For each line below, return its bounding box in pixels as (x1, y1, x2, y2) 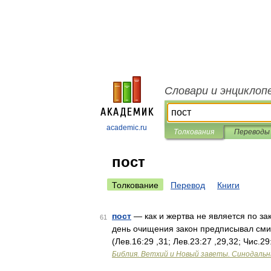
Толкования (174, 128, 214, 136)
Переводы (233, 128, 270, 136)
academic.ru (106, 123, 147, 132)
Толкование (112, 180, 158, 190)
